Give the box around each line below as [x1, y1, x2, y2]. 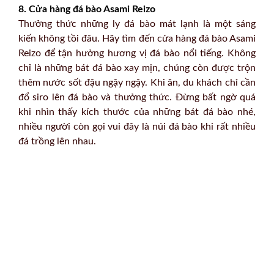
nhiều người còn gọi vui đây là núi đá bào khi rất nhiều [18, 122, 256, 131]
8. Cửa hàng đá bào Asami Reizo [18, 4, 155, 14]
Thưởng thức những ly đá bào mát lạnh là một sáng [18, 19, 256, 29]
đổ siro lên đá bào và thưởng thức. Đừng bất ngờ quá [18, 92, 256, 102]
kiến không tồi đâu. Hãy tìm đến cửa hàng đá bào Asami [18, 34, 256, 43]
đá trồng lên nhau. [18, 136, 96, 146]
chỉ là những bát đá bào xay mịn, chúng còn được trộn [18, 63, 256, 73]
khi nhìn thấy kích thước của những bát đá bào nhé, [18, 107, 256, 117]
